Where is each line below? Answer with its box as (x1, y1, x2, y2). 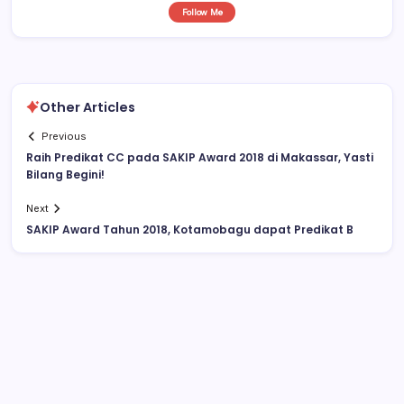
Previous (41, 130, 87, 143)
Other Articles (40, 97, 135, 116)
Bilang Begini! (26, 167, 105, 183)
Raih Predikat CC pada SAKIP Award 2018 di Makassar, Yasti (26, 150, 373, 166)
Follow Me (181, 6, 223, 17)
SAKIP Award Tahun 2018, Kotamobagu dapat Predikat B (26, 222, 353, 238)
